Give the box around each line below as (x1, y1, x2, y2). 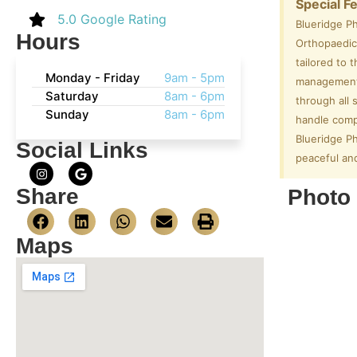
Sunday (45, 107, 89, 122)
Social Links (16, 138, 148, 163)
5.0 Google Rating (57, 11, 167, 27)
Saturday (45, 88, 99, 104)
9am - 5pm (164, 70, 225, 85)
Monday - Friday (45, 70, 140, 85)
